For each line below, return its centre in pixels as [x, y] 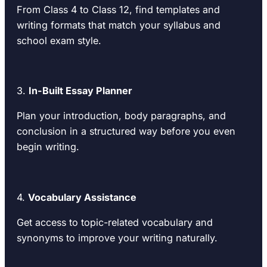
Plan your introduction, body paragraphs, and [121, 116]
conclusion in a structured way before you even [126, 131]
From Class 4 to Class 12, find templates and [118, 9]
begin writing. [48, 147]
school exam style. [59, 40]
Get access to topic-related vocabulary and [115, 223]
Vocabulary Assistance [82, 197]
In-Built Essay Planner [80, 91]
